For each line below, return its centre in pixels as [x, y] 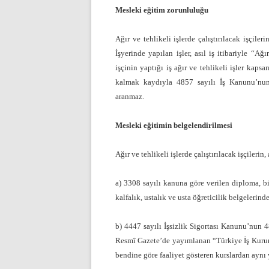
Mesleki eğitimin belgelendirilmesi [174, 125]
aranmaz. [130, 97]
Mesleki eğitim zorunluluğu [162, 10]
